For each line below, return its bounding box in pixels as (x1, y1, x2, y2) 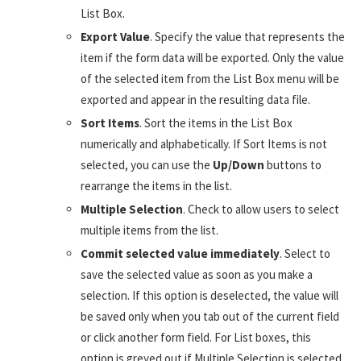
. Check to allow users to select (183, 201, 339, 218)
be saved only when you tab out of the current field (81, 309, 339, 325)
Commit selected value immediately (81, 246, 280, 262)
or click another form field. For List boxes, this (81, 330, 311, 346)
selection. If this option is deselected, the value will (81, 288, 338, 304)
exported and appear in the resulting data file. (81, 92, 310, 108)
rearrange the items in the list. (81, 178, 232, 194)
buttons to (264, 157, 322, 173)
